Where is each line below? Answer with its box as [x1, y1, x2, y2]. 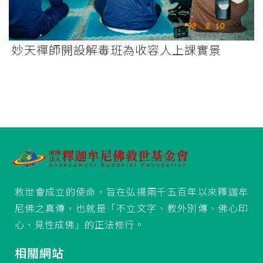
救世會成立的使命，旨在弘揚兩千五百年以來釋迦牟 [15, 184, 248, 198]
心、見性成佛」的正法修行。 [15, 217, 144, 231]
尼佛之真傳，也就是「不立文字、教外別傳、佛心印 [15, 200, 248, 215]
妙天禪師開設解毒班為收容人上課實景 [12, 41, 221, 59]
